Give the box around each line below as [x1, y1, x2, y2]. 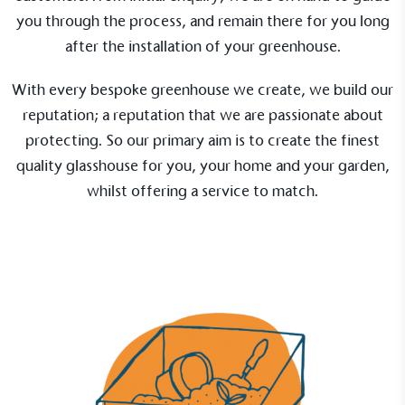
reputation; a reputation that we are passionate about [22, 106, 383, 126]
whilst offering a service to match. [87, 182, 318, 202]
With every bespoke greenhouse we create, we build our [12, 80, 393, 100]
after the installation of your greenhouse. [64, 37, 341, 57]
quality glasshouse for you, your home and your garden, [15, 156, 390, 176]
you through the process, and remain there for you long [15, 12, 390, 32]
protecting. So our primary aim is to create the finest [25, 131, 380, 151]
